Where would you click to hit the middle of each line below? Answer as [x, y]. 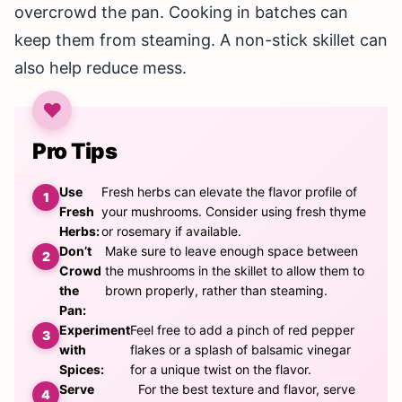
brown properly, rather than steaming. [217, 291]
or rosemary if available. [171, 232]
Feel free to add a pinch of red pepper [242, 330]
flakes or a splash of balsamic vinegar [240, 350]
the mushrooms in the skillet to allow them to [235, 271]
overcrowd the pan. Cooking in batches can [181, 13]
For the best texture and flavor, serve [247, 389]
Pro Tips [75, 152]
